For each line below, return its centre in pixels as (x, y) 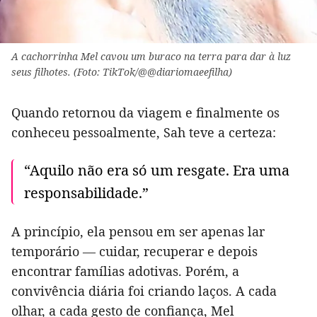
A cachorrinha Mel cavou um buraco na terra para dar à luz (151, 56)
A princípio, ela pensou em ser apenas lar (138, 231)
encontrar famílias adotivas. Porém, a (125, 271)
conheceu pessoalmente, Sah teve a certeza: (144, 132)
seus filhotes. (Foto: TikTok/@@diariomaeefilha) (122, 71)
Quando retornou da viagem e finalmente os (145, 112)
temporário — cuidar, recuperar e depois (134, 251)
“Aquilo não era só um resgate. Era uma (157, 170)
